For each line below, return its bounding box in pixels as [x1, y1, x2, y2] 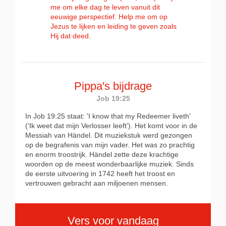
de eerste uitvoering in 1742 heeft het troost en [25, 169, 175, 178]
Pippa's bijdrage [74, 80, 152, 92]
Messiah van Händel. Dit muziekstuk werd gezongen [25, 131, 192, 139]
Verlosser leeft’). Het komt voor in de [81, 122, 197, 130]
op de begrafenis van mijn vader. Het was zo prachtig [25, 141, 195, 149]
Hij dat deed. [50, 32, 91, 40]
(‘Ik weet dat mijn [25, 122, 81, 130]
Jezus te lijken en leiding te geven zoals [50, 22, 177, 30]
